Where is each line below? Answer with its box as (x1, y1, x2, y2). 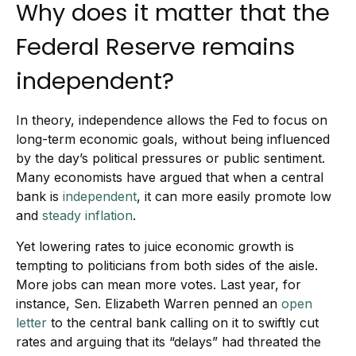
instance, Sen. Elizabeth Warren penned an (16, 296, 277, 311)
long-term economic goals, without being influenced (16, 131, 330, 147)
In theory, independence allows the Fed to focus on (16, 112, 327, 128)
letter (16, 315, 47, 331)
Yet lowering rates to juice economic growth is (16, 238, 294, 254)
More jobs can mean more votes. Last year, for (16, 277, 301, 292)
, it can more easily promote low (137, 188, 331, 204)
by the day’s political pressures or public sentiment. (16, 150, 325, 166)
